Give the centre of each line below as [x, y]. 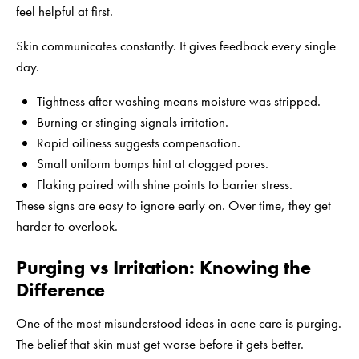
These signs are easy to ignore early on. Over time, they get [173, 205]
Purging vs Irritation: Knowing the [163, 267]
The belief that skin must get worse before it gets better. [160, 343]
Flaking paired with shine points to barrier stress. [164, 184]
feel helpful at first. [65, 11]
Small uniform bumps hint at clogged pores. [152, 163]
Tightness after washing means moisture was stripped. [178, 101]
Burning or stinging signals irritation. [132, 121]
